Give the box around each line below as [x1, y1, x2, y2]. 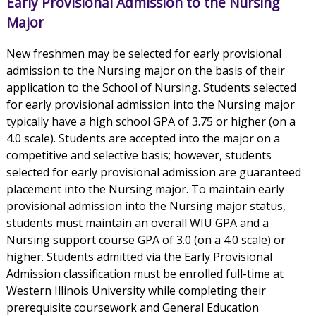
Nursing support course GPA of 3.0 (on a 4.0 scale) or [6, 232, 286, 248]
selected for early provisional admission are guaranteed [6, 164, 301, 181]
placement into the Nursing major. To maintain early [6, 181, 284, 197]
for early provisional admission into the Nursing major [6, 97, 295, 113]
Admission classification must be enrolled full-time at [6, 266, 284, 282]
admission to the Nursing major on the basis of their [6, 63, 285, 79]
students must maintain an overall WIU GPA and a [6, 215, 269, 231]
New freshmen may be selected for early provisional [6, 46, 281, 62]
